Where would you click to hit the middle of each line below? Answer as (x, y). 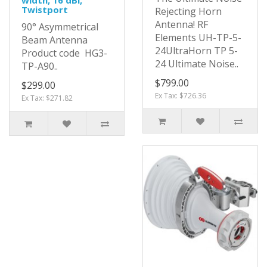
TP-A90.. (40, 66)
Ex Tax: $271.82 (47, 98)
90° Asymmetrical (60, 27)
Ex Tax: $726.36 (181, 95)
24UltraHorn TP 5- (196, 50)
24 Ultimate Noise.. (197, 63)
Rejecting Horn (188, 11)
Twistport (45, 9)
